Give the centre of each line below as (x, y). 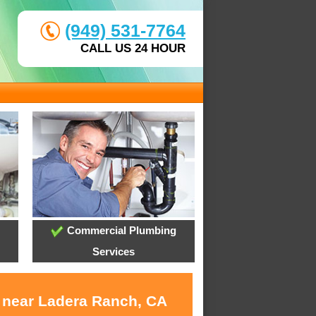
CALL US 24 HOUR (133, 48)
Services (113, 252)
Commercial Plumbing (120, 231)
